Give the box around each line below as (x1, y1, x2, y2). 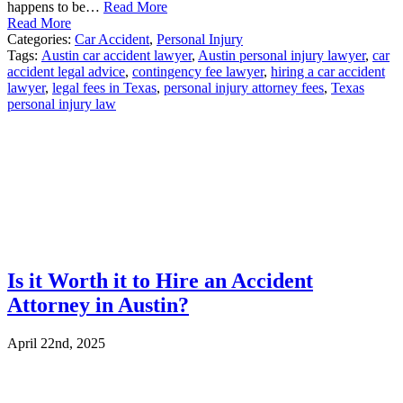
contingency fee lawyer (132, 64, 264, 80)
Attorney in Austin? (7, 293, 189, 318)
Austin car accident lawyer (41, 48, 192, 64)
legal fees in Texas (52, 80, 157, 96)
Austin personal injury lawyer (198, 48, 365, 64)
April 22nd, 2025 (7, 336, 105, 352)
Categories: (7, 31, 75, 48)
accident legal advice (7, 64, 125, 80)
